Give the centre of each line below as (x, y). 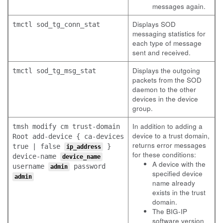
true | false (36, 146)
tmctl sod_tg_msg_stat (54, 71)
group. (143, 108)
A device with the (179, 164)
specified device (177, 173)
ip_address (84, 147)
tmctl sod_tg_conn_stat (56, 24)
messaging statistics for (169, 34)
